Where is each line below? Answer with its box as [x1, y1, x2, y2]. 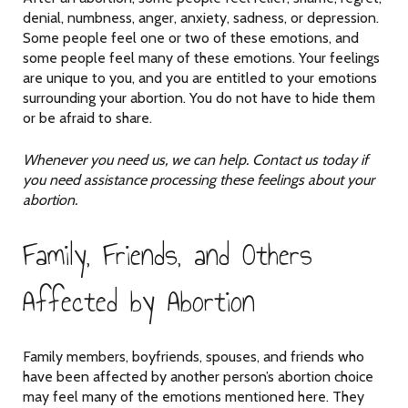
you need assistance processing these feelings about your [23, 171, 374, 189]
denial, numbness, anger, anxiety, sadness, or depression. [23, 9, 379, 26]
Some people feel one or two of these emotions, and [23, 29, 359, 46]
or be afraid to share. [23, 109, 152, 127]
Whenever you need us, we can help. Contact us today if [23, 151, 368, 168]
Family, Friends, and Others [23, 231, 312, 279]
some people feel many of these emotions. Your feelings [23, 49, 380, 66]
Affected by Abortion [23, 278, 255, 325]
